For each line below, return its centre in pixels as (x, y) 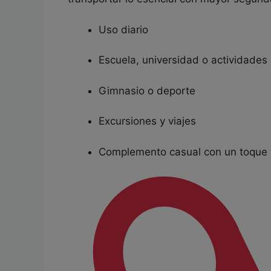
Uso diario (123, 29)
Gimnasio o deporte (147, 90)
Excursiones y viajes (147, 121)
